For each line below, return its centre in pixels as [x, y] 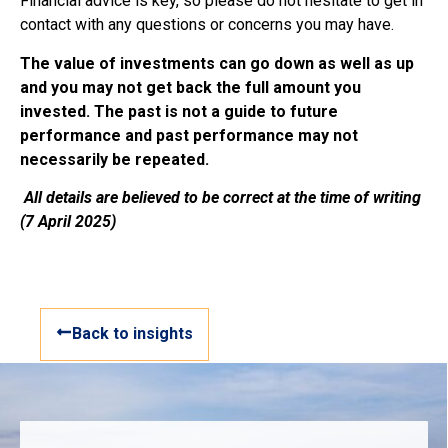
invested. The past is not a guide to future [179, 111]
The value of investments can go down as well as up [217, 63]
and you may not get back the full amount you [190, 87]
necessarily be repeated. [114, 159]
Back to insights [132, 334]
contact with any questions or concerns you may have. [207, 25]
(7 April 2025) [68, 221]
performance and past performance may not [189, 135]
